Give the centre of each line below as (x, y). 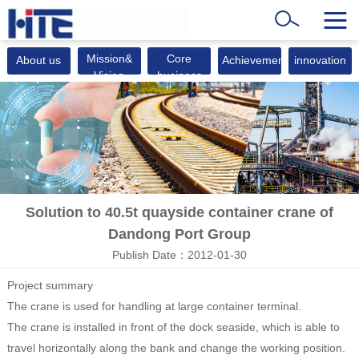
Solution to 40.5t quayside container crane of (179, 212)
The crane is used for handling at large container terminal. (154, 306)
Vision (109, 76)
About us (39, 61)
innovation (320, 61)
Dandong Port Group (179, 234)
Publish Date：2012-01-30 (179, 254)
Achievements (257, 61)
